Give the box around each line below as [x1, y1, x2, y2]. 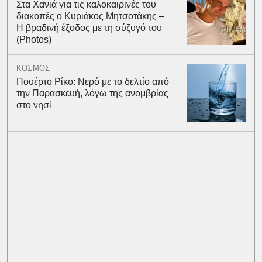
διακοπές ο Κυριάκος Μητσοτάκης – [16, 11, 164, 21]
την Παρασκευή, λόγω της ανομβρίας [16, 88, 168, 98]
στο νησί [16, 99, 51, 110]
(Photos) [16, 34, 51, 44]
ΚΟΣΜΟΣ [16, 63, 50, 73]
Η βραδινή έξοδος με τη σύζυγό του [16, 22, 162, 33]
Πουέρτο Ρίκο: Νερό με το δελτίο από [16, 76, 169, 87]
